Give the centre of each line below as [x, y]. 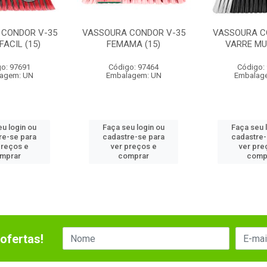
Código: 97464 [134, 67]
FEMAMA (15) [134, 44]
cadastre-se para [134, 137]
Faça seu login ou [134, 127]
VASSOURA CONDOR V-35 [133, 33]
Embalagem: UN [133, 75]
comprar [134, 156]
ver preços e [133, 146]
